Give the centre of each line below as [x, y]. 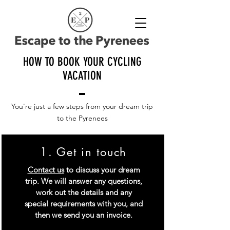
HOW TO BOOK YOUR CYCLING [82, 62]
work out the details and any [84, 192]
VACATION [82, 76]
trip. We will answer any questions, [84, 181]
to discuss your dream [102, 170]
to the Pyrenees [82, 118]
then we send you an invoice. [84, 215]
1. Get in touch [83, 152]
